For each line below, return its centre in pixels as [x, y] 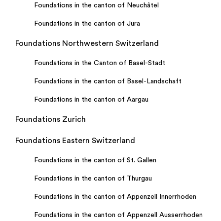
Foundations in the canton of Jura [87, 24]
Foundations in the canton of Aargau [91, 100]
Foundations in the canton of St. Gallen [95, 160]
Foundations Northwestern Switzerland [87, 43]
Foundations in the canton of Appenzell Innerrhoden [115, 197]
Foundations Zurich [51, 119]
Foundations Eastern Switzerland [75, 141]
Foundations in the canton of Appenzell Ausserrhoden [118, 215]
